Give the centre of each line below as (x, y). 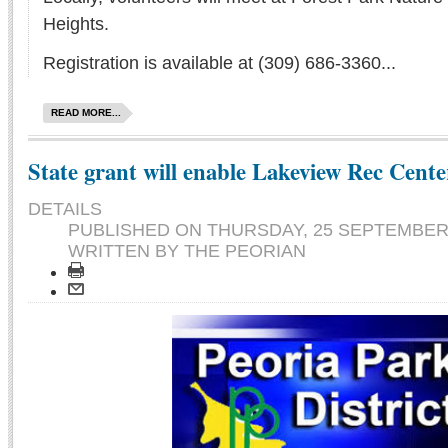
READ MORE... (86, 113)
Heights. (76, 24)
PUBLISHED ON (137, 230)
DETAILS (65, 209)
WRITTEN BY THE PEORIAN (187, 251)
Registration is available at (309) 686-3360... (219, 63)
